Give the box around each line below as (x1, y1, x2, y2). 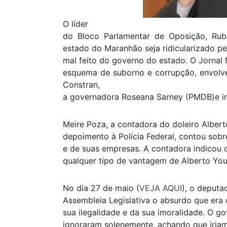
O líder (63, 19, 88, 29)
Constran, (63, 80, 100, 90)
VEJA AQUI (139, 183, 182, 194)
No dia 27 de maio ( (63, 183, 139, 194)
